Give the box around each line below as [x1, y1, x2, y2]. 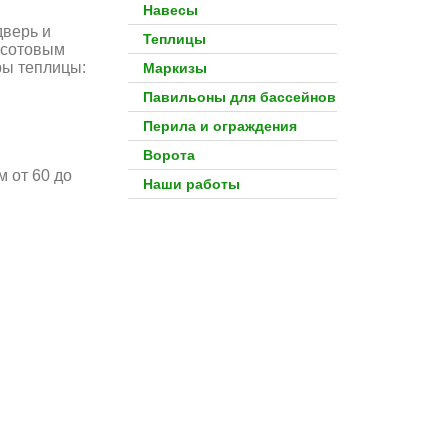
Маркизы [142, 60, 207, 76]
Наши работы [142, 176, 240, 192]
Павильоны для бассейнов [142, 89, 336, 105]
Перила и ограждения [142, 118, 297, 134]
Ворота [142, 147, 195, 163]
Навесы [142, 2, 198, 18]
